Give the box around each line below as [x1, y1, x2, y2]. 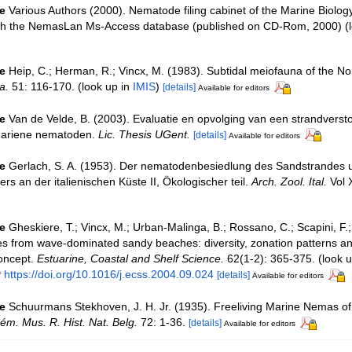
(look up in [74, 79, 133, 93]
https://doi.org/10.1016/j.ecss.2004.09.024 [3, 268, 214, 281]
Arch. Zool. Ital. [251, 175, 327, 189]
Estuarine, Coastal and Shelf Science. [36, 252, 224, 266]
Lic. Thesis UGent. [97, 127, 190, 141]
